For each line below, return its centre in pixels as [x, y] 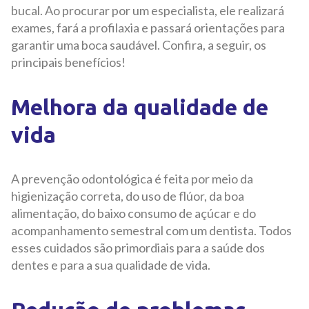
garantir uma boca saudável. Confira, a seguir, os [139, 44]
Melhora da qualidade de [140, 107]
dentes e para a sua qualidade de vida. [112, 265]
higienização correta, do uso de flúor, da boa [128, 196]
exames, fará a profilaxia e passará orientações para [148, 27]
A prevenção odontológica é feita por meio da [132, 178]
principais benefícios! [69, 62]
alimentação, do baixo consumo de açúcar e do [133, 213]
